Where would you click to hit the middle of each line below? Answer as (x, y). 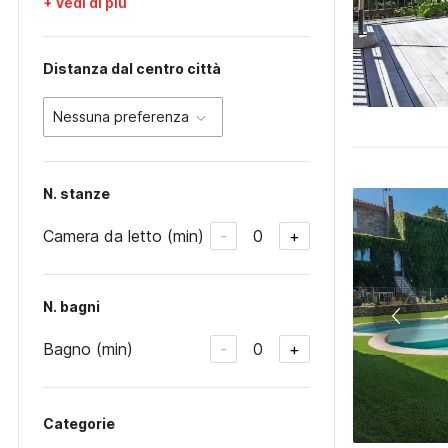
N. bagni (71, 306)
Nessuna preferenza (121, 116)
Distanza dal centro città (132, 68)
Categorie (79, 423)
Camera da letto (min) (123, 235)
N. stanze (76, 193)
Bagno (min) (88, 348)
